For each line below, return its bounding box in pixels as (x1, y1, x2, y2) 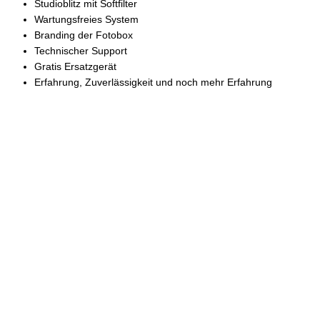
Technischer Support (34, 46, 127, 57)
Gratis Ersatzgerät (34, 61, 116, 73)
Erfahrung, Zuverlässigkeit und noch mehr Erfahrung (34, 77, 272, 89)
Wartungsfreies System (34, 14, 139, 26)
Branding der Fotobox (34, 30, 133, 41)
